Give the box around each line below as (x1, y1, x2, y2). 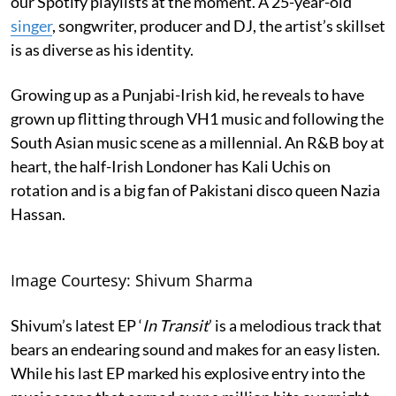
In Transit (142, 315, 209, 335)
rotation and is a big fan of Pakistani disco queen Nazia (11, 179, 380, 200)
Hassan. (11, 203, 65, 224)
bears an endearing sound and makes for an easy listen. (11, 339, 380, 359)
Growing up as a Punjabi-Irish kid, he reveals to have (11, 84, 364, 104)
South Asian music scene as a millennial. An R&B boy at (11, 132, 385, 152)
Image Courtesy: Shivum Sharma (11, 269, 253, 291)
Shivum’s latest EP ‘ (11, 315, 142, 335)
